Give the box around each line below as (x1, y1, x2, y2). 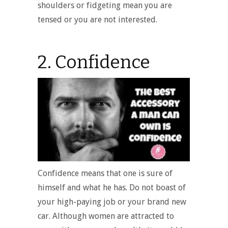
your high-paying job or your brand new (38, 197, 186, 207)
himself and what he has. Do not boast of (38, 183, 186, 193)
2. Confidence (38, 51, 150, 73)
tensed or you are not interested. (38, 14, 157, 24)
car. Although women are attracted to (38, 211, 174, 221)
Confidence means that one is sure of (38, 168, 173, 179)
